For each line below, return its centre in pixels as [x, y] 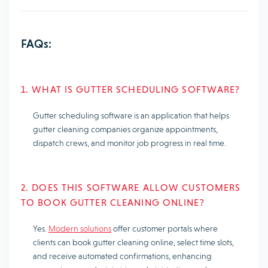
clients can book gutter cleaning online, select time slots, [133, 242]
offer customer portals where [165, 228]
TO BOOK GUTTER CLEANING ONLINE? [113, 202]
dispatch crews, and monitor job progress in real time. [130, 143]
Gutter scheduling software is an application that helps [131, 115]
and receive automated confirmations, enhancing [122, 256]
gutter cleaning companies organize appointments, [125, 129]
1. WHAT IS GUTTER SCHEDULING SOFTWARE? [131, 89]
